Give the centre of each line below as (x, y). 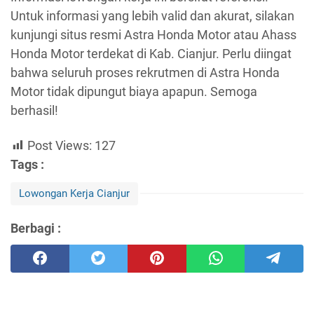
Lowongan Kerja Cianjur (74, 193)
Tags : (27, 164)
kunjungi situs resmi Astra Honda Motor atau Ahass (153, 35)
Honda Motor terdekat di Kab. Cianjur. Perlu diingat (151, 54)
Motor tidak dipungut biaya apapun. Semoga (134, 92)
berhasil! (34, 111)
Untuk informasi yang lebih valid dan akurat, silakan (152, 16)
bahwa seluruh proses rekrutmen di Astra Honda (145, 73)
